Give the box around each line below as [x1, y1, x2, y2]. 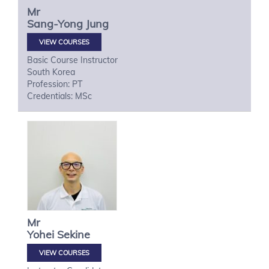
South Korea [27, 67, 75, 77]
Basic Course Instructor [27, 55, 118, 65]
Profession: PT [27, 79, 82, 89]
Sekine [57, 228, 90, 241]
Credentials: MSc [27, 91, 92, 101]
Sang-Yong [27, 17, 83, 31]
